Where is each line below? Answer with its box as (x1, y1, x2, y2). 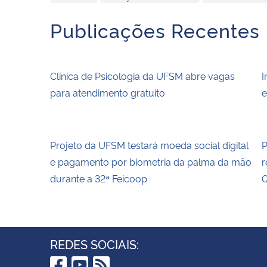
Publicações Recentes (50, 16, 260, 43)
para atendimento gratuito (50, 85, 165, 99)
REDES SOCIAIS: (50, 235, 139, 252)
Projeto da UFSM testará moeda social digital (50, 138, 249, 151)
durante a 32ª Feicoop (50, 171, 147, 185)
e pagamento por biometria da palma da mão (50, 154, 252, 168)
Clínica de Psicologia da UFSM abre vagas (50, 69, 235, 82)
